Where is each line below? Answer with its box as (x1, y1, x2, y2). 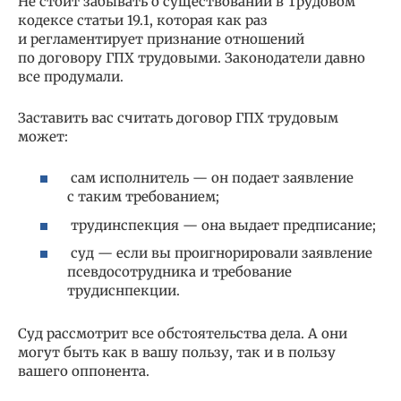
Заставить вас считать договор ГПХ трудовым (18, 108, 338, 126)
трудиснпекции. (67, 282, 180, 300)
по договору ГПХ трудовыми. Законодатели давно (18, 48, 365, 66)
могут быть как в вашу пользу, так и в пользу (18, 344, 336, 362)
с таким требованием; (67, 188, 219, 206)
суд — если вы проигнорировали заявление (67, 244, 372, 262)
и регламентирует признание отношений (18, 30, 304, 47)
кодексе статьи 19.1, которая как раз (18, 11, 268, 29)
